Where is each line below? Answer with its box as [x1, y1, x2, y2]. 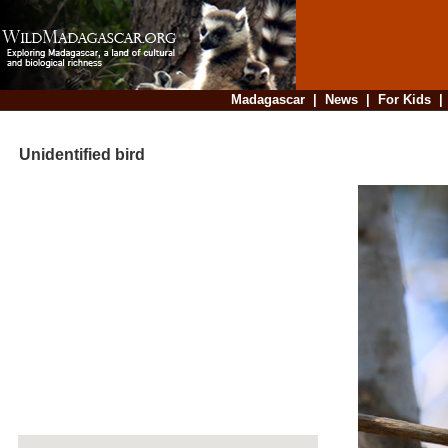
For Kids [377, 92, 431, 107]
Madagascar [230, 92, 305, 107]
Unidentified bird [3, 146, 145, 164]
